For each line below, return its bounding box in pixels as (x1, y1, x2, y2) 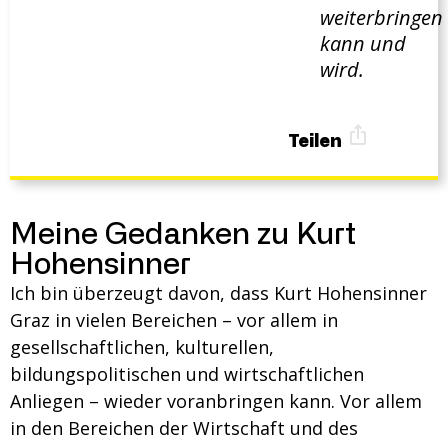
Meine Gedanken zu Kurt (10, 220, 356, 250)
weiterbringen (319, 4, 443, 31)
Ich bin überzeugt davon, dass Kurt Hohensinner (10, 281, 427, 305)
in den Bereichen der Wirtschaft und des (10, 416, 358, 440)
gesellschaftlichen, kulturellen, (10, 335, 274, 359)
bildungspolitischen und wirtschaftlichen (10, 362, 364, 386)
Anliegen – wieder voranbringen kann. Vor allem (10, 389, 422, 413)
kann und (319, 30, 406, 57)
